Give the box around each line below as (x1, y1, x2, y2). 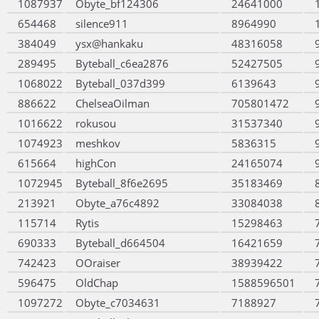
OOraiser (75, 256, 120, 270)
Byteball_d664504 (75, 236, 165, 250)
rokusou (75, 116, 116, 130)
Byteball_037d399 (75, 76, 165, 90)
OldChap (75, 276, 118, 290)
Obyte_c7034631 (75, 296, 160, 310)
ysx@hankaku (75, 36, 143, 51)
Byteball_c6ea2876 (75, 56, 169, 70)
